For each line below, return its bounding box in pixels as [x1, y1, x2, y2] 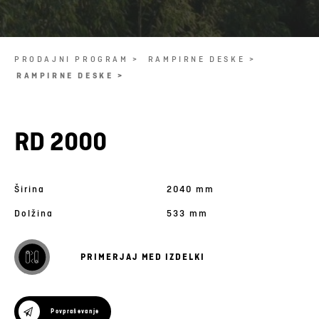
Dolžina [14, 206, 53, 220]
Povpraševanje [51, 307, 100, 316]
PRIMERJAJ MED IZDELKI [80, 251, 205, 263]
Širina [14, 182, 45, 195]
